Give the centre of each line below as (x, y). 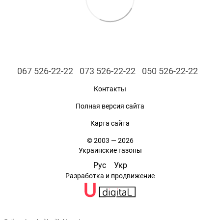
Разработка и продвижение (110, 176)
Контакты (110, 89)
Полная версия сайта (110, 106)
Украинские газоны (110, 151)
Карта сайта (110, 124)
